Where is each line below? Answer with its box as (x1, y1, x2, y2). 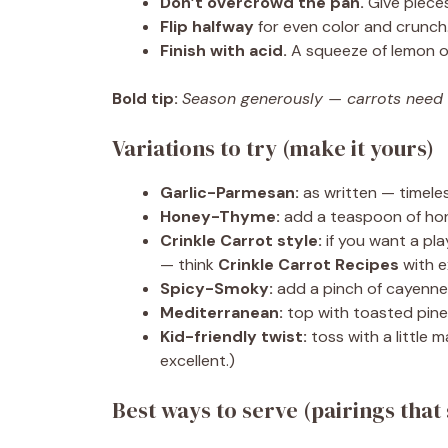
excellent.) (160, 350, 235, 371)
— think (160, 254, 218, 275)
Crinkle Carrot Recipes (218, 254, 399, 275)
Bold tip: (112, 88, 178, 109)
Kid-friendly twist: (160, 326, 307, 347)
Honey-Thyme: (160, 206, 280, 227)
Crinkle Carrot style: (160, 230, 322, 251)
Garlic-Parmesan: (160, 182, 299, 203)
